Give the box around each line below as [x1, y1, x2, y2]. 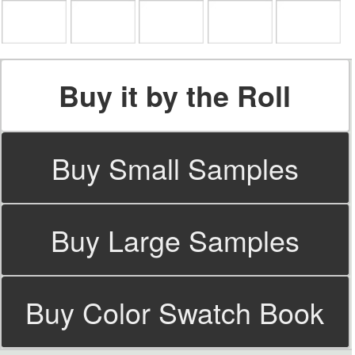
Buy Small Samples [51, 147, 299, 188]
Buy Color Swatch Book [25, 291, 325, 332]
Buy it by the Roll [59, 74, 292, 116]
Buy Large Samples [50, 219, 300, 260]
